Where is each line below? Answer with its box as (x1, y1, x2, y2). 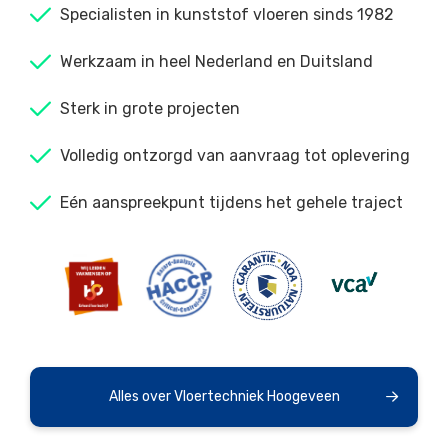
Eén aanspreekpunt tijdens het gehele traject (60, 193, 403, 213)
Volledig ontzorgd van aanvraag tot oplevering (60, 146, 410, 166)
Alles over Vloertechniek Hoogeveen (108, 388, 340, 406)
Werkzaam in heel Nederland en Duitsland (60, 52, 373, 72)
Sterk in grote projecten (60, 99, 240, 119)
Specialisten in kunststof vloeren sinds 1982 (60, 5, 394, 25)
